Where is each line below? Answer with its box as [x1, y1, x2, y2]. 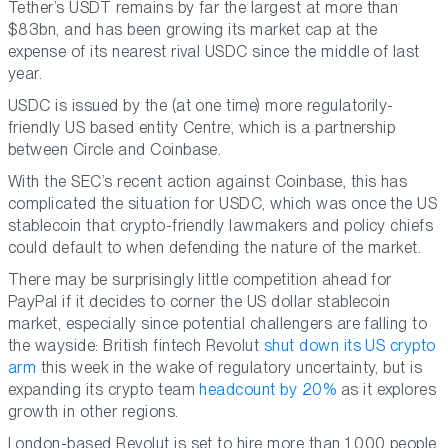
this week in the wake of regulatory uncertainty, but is [40, 358, 423, 378]
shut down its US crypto [263, 336, 436, 356]
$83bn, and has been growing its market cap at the [8, 20, 378, 40]
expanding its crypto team [8, 380, 200, 400]
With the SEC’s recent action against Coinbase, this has [8, 172, 408, 192]
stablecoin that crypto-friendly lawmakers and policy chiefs [8, 216, 434, 236]
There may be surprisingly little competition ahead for [8, 270, 392, 290]
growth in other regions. [8, 402, 179, 422]
